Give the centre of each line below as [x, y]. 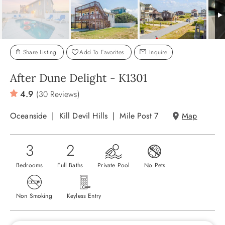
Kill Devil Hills [83, 116]
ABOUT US [25, 20]
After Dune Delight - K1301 [79, 78]
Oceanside [29, 116]
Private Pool [114, 165]
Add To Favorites [102, 52]
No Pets [155, 165]
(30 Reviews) [58, 94]
